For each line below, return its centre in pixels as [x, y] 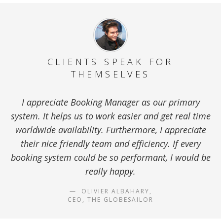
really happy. [110, 171]
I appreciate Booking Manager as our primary [110, 102]
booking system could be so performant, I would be [110, 157]
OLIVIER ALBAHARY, [115, 191]
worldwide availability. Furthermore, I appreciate [110, 130]
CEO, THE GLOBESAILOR [110, 200]
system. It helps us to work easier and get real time [110, 116]
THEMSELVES [110, 74]
